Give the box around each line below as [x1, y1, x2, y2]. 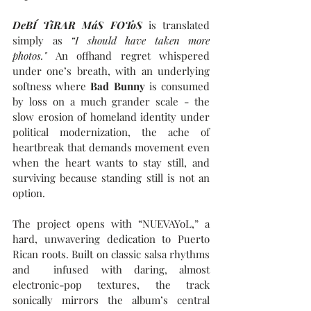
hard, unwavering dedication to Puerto [12, 232, 210, 246]
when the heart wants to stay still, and [12, 155, 210, 169]
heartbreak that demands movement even [12, 140, 210, 154]
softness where [12, 79, 91, 93]
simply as [12, 33, 71, 47]
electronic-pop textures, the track [12, 278, 210, 292]
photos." [12, 49, 56, 62]
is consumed [149, 79, 210, 93]
